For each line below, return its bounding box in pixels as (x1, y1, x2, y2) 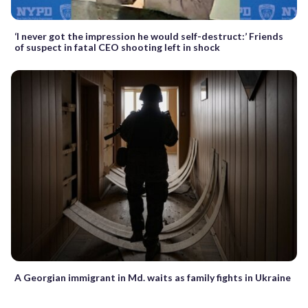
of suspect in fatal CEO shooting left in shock (14, 41, 220, 54)
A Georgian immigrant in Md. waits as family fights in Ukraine (14, 271, 291, 283)
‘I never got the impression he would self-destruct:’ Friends (14, 30, 283, 43)
